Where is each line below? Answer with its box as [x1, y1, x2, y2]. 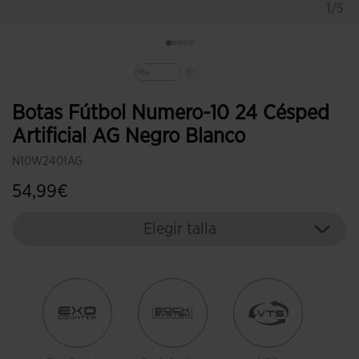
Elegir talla [143, 221, 216, 237]
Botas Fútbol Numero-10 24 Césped [12, 103, 329, 123]
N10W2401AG [12, 155, 83, 167]
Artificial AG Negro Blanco [12, 126, 245, 147]
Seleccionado [157, 82, 233, 97]
